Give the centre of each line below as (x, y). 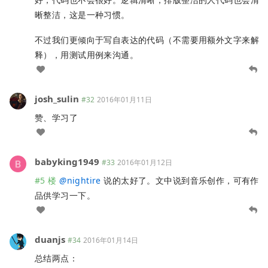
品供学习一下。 (65, 196)
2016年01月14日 (111, 240)
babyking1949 (67, 162)
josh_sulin (57, 99)
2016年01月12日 (145, 163)
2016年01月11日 (124, 100)
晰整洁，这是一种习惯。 (82, 15)
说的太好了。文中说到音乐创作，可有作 (180, 181)
